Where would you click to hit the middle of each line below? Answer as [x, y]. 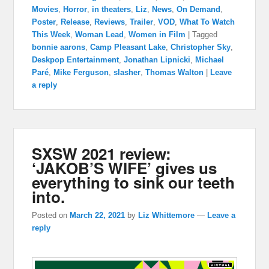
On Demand [199, 10]
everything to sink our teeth [134, 183]
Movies [45, 10]
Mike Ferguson [81, 73]
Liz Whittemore [167, 215]
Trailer [142, 22]
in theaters [112, 10]
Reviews [110, 22]
